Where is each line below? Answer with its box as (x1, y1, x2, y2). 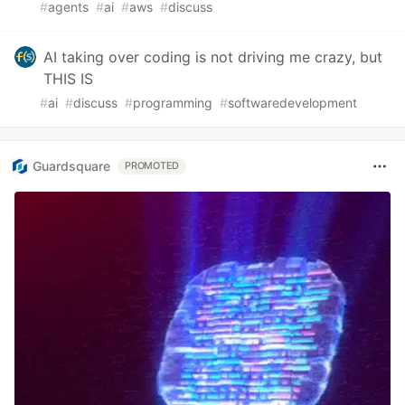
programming (133, 94, 212, 110)
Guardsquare (33, 158, 110, 174)
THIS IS (43, 69, 93, 88)
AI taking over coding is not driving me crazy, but (43, 47, 382, 66)
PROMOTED (125, 159, 180, 172)
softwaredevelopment (228, 94, 357, 110)
